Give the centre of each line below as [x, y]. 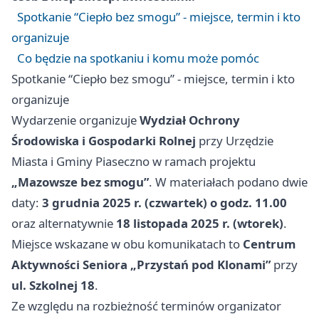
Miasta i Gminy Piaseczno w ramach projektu [134, 162]
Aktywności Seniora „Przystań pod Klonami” [141, 265]
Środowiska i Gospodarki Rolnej [104, 141]
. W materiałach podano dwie [228, 182]
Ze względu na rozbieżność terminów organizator [146, 306]
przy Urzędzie [235, 141]
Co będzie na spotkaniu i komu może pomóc [138, 58]
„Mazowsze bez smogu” [80, 182]
